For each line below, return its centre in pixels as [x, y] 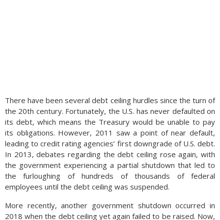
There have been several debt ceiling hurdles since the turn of [110, 100]
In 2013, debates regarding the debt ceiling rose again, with [110, 154]
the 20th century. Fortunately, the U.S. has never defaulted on [110, 111]
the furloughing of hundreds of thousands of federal [110, 176]
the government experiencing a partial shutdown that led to [110, 165]
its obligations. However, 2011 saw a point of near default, [110, 133]
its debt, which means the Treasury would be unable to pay [110, 122]
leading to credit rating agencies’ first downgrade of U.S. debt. [110, 143]
